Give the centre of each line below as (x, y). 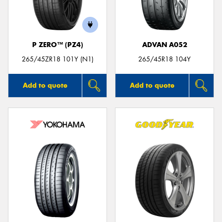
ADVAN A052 (165, 45)
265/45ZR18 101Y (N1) (57, 59)
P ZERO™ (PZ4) (57, 45)
